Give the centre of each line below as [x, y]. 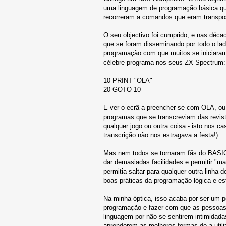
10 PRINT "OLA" [128, 80]
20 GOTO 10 [122, 89]
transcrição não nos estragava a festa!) [161, 135]
